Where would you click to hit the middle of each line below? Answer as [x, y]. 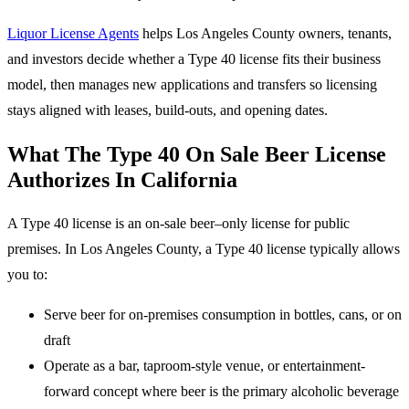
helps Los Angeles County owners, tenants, [265, 34]
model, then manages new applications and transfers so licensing [192, 85]
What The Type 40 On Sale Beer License [197, 155]
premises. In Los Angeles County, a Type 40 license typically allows [204, 249]
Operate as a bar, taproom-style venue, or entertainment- [204, 366]
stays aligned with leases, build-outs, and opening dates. [168, 110]
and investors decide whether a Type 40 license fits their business [194, 59]
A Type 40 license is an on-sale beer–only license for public [178, 224]
